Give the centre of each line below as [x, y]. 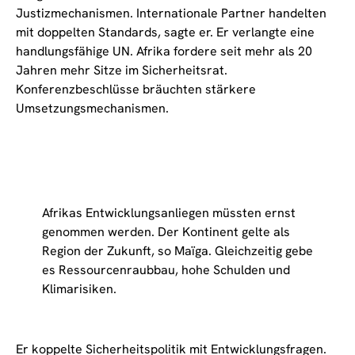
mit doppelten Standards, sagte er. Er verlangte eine [165, 32]
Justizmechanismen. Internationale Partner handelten [171, 13]
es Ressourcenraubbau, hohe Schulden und [166, 270]
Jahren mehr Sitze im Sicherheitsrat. [122, 70]
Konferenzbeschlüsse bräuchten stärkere [136, 89]
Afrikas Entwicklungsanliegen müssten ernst [168, 213]
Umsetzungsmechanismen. [92, 108]
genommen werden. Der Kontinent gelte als [166, 232]
